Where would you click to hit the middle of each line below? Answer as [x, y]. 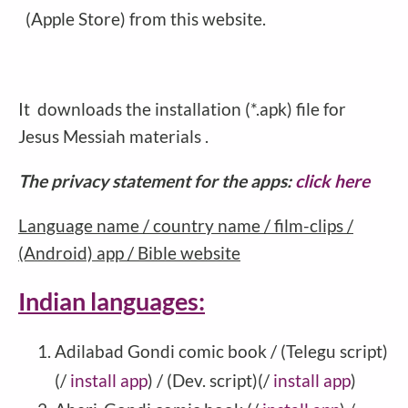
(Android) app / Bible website [129, 253]
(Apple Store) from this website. [142, 19]
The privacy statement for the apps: [157, 180]
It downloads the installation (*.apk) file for [182, 108]
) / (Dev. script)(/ [210, 380]
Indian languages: [112, 301]
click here [332, 180]
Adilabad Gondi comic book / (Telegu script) [221, 351]
